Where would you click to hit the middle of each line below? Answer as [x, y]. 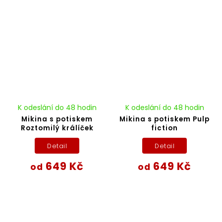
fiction [165, 128]
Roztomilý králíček [57, 128]
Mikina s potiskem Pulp [165, 119]
